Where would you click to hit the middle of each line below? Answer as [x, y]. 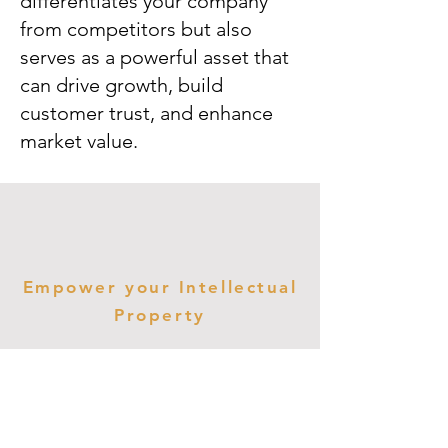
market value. [79, 141]
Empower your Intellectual [160, 287]
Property [160, 315]
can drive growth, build [121, 85]
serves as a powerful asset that [154, 57]
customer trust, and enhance [146, 113]
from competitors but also [136, 29]
